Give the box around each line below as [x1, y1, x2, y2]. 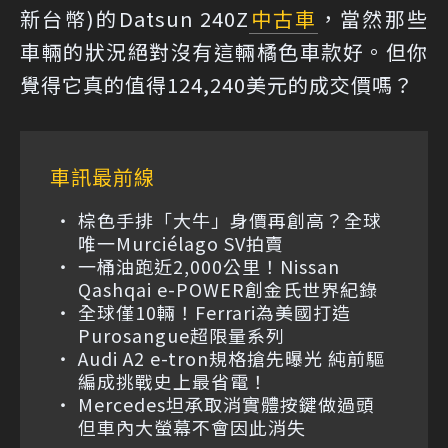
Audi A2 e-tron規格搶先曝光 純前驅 [78, 345, 385, 371]
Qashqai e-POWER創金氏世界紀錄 [78, 276, 378, 302]
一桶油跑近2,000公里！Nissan [78, 253, 340, 279]
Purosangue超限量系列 [78, 322, 285, 348]
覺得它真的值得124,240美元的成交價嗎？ [20, 70, 414, 99]
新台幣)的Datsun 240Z [20, 4, 250, 33]
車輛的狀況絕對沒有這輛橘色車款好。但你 [20, 37, 428, 66]
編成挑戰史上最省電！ [78, 368, 268, 394]
